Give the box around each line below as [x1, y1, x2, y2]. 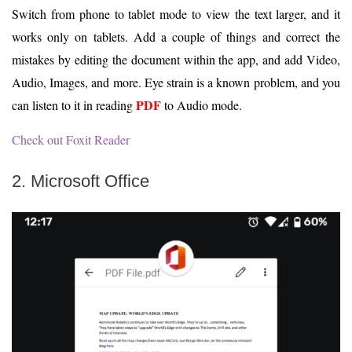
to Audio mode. [161, 97, 242, 114]
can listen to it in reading [12, 97, 136, 114]
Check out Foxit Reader [12, 131, 130, 148]
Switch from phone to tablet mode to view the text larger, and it [12, 5, 340, 23]
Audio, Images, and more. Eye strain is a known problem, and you [12, 74, 340, 91]
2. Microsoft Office [12, 171, 149, 192]
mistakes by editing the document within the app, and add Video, [12, 51, 340, 68]
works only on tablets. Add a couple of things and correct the [12, 28, 340, 46]
